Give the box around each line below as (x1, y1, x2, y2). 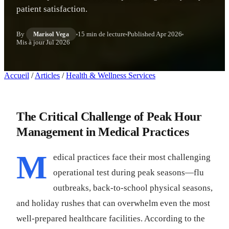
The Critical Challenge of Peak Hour (16, 110, 202, 123)
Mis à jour (16, 38, 46, 46)
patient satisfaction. (16, 4, 87, 14)
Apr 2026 (155, 30, 182, 38)
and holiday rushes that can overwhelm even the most (16, 198, 210, 208)
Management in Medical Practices (16, 125, 189, 139)
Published (127, 30, 156, 38)
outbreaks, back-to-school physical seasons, (53, 183, 213, 193)
